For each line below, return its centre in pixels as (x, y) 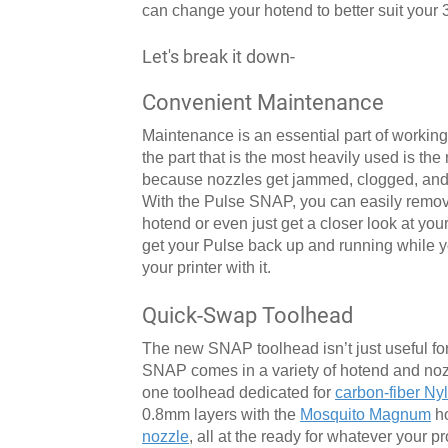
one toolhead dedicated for (238, 392)
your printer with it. (206, 267)
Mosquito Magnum (365, 414)
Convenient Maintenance (263, 102)
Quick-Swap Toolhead (247, 315)
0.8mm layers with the (221, 414)
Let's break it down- (218, 56)
